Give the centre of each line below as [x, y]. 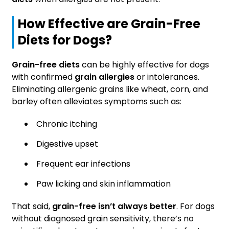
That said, [32, 207]
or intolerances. [167, 77]
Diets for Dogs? [65, 40]
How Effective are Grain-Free [109, 24]
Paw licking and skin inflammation [104, 184]
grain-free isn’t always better [114, 207]
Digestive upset [67, 144]
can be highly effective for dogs [144, 65]
